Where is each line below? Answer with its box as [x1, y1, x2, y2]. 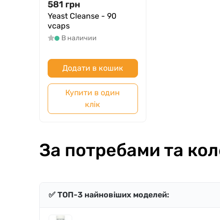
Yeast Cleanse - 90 [48, 11, 116, 21]
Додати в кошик [62, 63, 123, 73]
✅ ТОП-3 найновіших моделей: [49, 190, 169, 200]
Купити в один [65, 88, 120, 98]
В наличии [61, 34, 97, 43]
